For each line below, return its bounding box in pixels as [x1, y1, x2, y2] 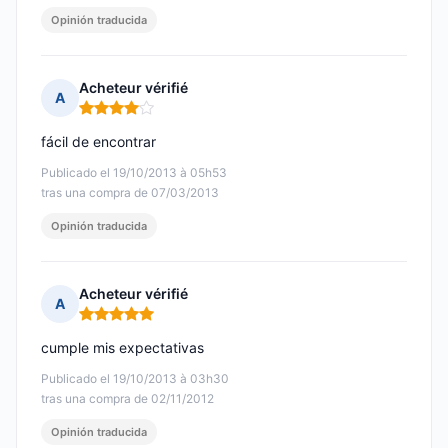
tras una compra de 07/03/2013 [41, 185, 219, 201]
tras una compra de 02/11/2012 [41, 391, 214, 407]
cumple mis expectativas [41, 339, 204, 357]
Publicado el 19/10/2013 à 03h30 [41, 371, 229, 387]
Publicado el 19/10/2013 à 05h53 [41, 165, 227, 181]
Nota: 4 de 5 [78, 106, 164, 126]
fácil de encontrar [41, 133, 156, 151]
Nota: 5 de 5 [78, 312, 163, 332]
